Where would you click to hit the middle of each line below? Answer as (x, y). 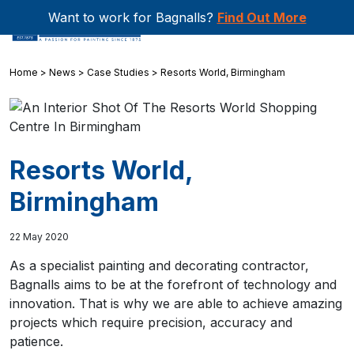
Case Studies (118, 72)
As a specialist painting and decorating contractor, (159, 265)
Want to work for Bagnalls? (132, 17)
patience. (36, 341)
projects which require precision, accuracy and (151, 322)
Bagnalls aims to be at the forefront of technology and (173, 284)
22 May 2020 (39, 237)
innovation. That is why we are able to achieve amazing (176, 303)
